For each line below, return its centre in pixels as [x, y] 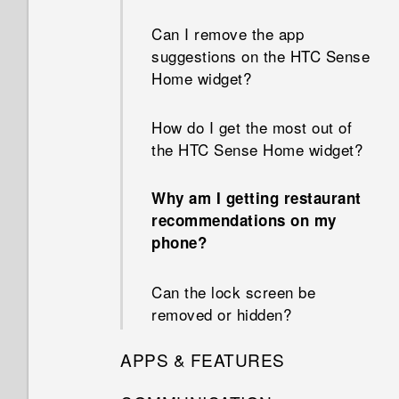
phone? [179, 242]
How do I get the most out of [252, 127]
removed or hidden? [221, 314]
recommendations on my [244, 220]
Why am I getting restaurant [256, 198]
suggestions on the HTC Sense [261, 56]
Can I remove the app [228, 33]
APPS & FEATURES [203, 359]
